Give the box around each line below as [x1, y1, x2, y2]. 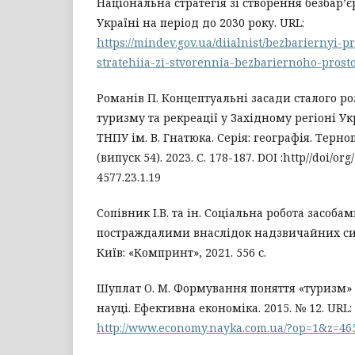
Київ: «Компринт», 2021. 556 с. [97, 244, 266, 260]
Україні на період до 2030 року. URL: [97, 14, 304, 30]
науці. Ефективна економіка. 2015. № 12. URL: [97, 300, 352, 315]
